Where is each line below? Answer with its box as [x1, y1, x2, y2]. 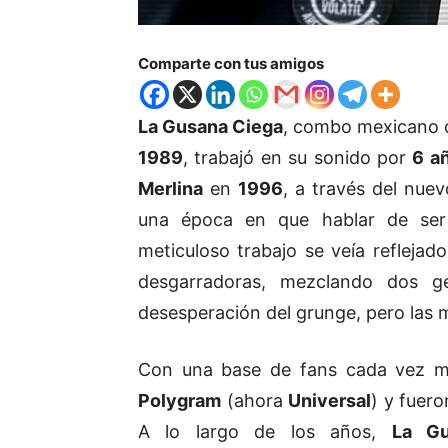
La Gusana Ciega [138, 116, 283, 138]
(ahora [221, 390, 288, 412]
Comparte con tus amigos [138, 54, 324, 74]
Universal [288, 390, 371, 412]
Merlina [138, 178, 203, 200]
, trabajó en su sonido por [183, 147, 413, 169]
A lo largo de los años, [138, 421, 392, 443]
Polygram [138, 390, 221, 412]
